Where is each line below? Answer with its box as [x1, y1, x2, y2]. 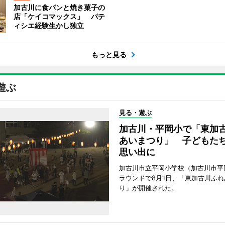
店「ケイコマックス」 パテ [13, 12, 105, 21]
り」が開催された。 [119, 184, 178, 192]
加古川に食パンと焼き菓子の [13, 3, 105, 12]
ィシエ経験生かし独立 [13, 21, 84, 30]
